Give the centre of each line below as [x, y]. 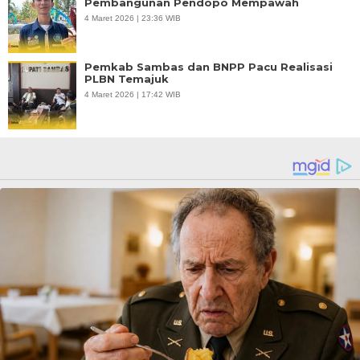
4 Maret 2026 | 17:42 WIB [133, 95]
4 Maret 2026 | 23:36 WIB [133, 18]
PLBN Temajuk [127, 79]
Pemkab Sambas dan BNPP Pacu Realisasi [209, 67]
